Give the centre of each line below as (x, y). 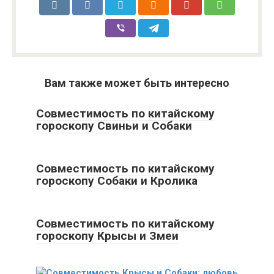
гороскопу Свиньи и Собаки (114, 126)
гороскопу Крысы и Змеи (107, 236)
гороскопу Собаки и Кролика (117, 181)
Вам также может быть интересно (137, 83)
